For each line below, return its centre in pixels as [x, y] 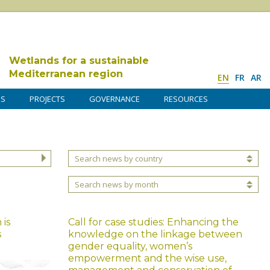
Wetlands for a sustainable [79, 61]
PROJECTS [47, 99]
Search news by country [119, 159]
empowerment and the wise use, [147, 258]
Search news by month [117, 185]
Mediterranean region [66, 74]
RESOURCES [186, 99]
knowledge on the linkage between [155, 234]
